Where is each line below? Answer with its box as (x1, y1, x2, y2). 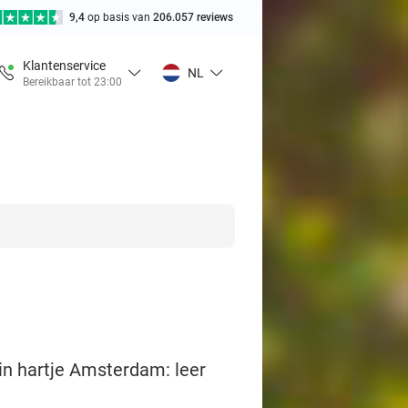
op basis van (87, 11, 153, 24)
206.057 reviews (153, 11, 233, 24)
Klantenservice (23, 57, 106, 73)
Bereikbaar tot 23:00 (23, 75, 122, 88)
